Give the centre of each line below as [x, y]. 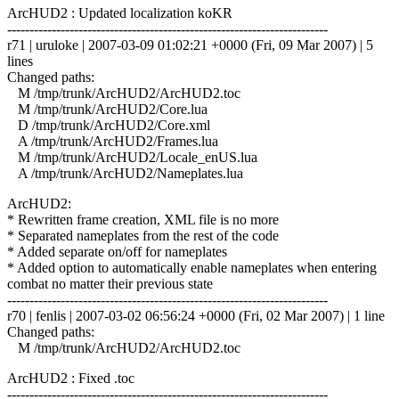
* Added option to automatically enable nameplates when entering [192, 267]
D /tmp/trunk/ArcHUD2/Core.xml [109, 125]
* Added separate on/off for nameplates [117, 251]
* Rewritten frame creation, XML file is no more [143, 219]
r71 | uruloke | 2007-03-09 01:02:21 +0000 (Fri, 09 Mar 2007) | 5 [190, 45]
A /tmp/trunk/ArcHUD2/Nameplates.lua [125, 173]
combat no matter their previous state [110, 283]
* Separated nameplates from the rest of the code [143, 235]
